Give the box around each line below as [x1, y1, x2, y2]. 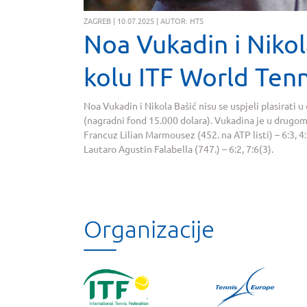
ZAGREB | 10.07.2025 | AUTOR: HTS [84, 14, 204, 26]
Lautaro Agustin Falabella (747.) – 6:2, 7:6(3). [84, 143, 273, 156]
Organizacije [84, 214, 214, 243]
